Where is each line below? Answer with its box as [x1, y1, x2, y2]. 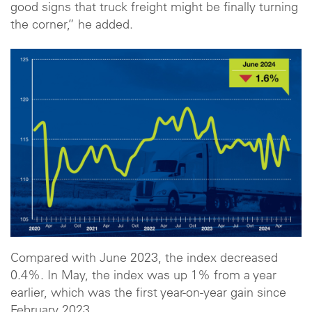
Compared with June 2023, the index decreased [10, 253, 278, 266]
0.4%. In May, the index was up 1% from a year [10, 270, 276, 283]
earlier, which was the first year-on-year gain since [10, 288, 286, 301]
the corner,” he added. [10, 19, 133, 32]
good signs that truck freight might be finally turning [10, 1, 298, 15]
